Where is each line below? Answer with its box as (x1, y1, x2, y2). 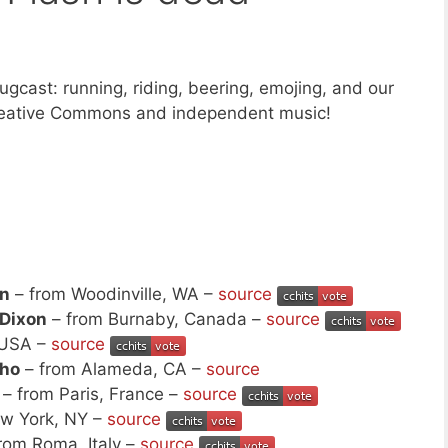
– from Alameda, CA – (20, 359, 206, 380)
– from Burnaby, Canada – (47, 309, 266, 330)
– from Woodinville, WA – (10, 284, 218, 305)
